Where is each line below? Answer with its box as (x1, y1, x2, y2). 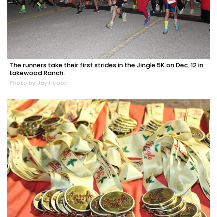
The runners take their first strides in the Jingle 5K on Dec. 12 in (10, 61, 203, 70)
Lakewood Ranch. (10, 69, 65, 77)
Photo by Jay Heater (10, 79, 68, 87)
